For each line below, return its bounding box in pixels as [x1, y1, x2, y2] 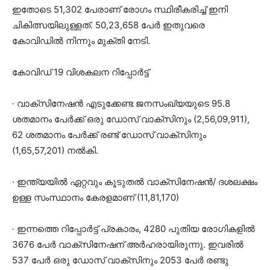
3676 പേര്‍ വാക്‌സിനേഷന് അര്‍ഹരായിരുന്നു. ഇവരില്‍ [12, 238, 243, 250]
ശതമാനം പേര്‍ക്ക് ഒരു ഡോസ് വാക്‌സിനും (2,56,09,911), [12, 113, 250, 125]
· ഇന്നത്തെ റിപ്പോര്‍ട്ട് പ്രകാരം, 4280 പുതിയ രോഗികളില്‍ [12, 222, 255, 234]
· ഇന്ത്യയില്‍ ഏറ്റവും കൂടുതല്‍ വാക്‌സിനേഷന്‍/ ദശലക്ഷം [12, 175, 257, 187]
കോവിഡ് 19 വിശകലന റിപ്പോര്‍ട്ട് [12, 66, 149, 78]
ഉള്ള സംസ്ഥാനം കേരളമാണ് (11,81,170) [12, 191, 179, 203]
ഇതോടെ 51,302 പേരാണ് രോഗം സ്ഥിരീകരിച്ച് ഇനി [12, 3, 228, 15]
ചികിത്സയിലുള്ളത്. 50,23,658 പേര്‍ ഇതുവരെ [12, 19, 205, 31]
